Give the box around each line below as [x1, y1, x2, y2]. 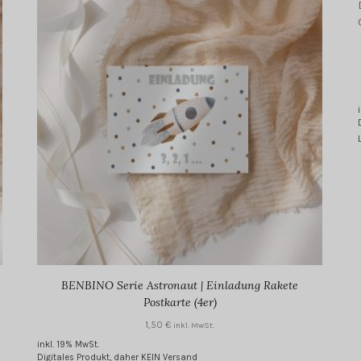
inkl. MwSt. [173, 321, 215, 331]
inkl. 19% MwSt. [37, 339, 100, 351]
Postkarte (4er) [143, 295, 217, 310]
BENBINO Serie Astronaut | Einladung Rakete [61, 278, 299, 293]
